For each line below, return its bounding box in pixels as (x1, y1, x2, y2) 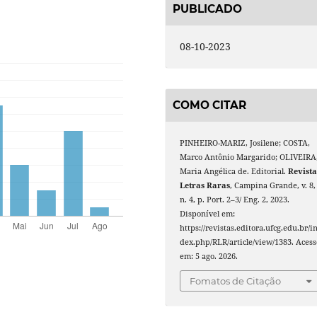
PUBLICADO (173, 2, 242, 16)
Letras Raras (180, 180, 231, 190)
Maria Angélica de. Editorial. (180, 166, 289, 176)
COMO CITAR (173, 98, 246, 112)
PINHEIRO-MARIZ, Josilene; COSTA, (180, 137, 311, 148)
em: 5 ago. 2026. (180, 250, 238, 261)
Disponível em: (180, 208, 236, 219)
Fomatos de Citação (190, 275, 282, 287)
